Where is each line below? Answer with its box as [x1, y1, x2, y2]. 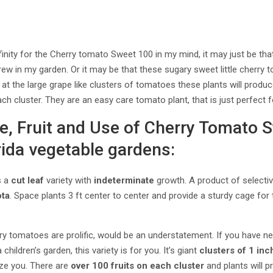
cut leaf [11, 175, 44, 186]
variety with [44, 175, 94, 186]
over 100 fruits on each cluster [71, 260, 205, 271]
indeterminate [94, 175, 155, 186]
